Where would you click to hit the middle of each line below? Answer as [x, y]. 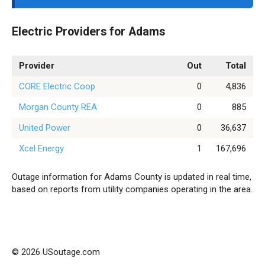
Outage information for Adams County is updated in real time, [132, 177]
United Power [45, 128]
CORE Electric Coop [57, 86]
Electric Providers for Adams [88, 32]
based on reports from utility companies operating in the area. [132, 189]
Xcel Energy [41, 148]
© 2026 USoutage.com [56, 252]
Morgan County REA [58, 107]
